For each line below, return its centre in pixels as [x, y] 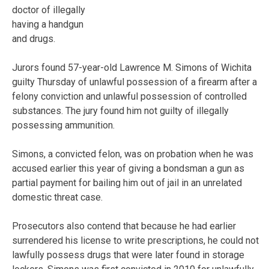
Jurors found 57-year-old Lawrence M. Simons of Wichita [132, 67]
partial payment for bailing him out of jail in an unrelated [127, 183]
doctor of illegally [49, 10]
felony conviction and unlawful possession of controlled [129, 96]
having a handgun [48, 24]
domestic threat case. [57, 197]
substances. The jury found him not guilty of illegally [120, 110]
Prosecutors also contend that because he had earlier [124, 226]
